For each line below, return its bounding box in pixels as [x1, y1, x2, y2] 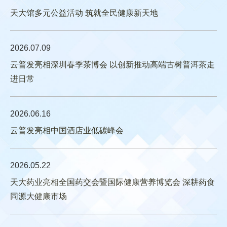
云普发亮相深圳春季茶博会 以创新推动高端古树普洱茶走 [10, 60, 215, 69]
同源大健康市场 [10, 192, 67, 201]
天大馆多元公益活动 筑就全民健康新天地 [10, 9, 158, 18]
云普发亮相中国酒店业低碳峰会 [10, 126, 124, 135]
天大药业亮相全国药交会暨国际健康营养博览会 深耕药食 [10, 178, 215, 187]
